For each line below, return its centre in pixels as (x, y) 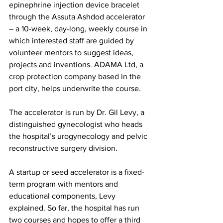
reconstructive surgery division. (63, 148)
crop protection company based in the (76, 77)
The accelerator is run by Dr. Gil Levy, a (78, 112)
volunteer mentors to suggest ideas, (72, 53)
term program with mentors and (64, 184)
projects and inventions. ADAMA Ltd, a (77, 65)
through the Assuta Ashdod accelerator (78, 17)
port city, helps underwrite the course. (75, 89)
